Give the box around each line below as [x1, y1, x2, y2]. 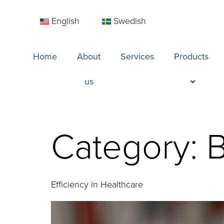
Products [174, 50, 208, 63]
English [51, 14, 80, 26]
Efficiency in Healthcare [51, 178, 143, 190]
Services [120, 50, 154, 63]
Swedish [113, 14, 146, 26]
